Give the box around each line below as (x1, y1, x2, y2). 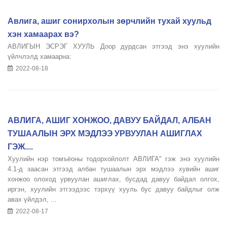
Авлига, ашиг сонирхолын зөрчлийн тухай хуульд (8, 17, 211, 25)
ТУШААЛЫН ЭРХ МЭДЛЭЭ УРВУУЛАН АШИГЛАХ (8, 129, 202, 138)
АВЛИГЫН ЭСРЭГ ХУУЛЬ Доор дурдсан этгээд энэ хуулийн (8, 43, 219, 50)
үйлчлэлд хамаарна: (8, 53, 71, 60)
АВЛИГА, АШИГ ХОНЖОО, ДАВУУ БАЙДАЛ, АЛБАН (8, 116, 211, 125)
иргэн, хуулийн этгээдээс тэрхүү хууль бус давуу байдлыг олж (8, 185, 219, 193)
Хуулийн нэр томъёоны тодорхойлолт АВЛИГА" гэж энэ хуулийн (8, 155, 219, 163)
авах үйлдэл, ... (8, 196, 57, 203)
